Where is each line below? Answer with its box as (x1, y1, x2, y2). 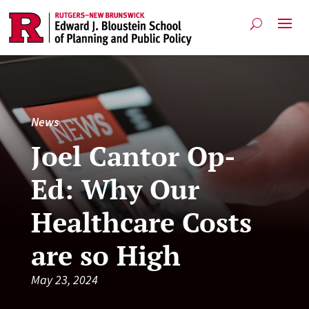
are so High (30, 236, 181, 273)
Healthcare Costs (30, 203, 252, 240)
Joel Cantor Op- (30, 137, 236, 174)
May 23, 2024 (30, 271, 98, 288)
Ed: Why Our (30, 170, 199, 207)
